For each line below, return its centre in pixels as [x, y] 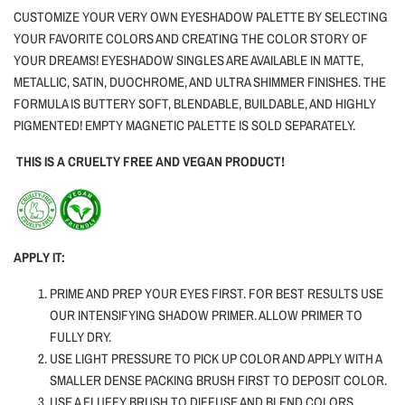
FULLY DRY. [80, 337]
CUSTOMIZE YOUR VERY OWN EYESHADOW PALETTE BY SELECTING [201, 17]
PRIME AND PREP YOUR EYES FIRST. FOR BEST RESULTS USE [217, 294]
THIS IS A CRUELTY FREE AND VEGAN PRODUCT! [151, 162]
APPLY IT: [39, 258]
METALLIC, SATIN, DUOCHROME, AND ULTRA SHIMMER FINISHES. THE [200, 82]
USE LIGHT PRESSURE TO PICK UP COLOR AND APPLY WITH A [216, 359]
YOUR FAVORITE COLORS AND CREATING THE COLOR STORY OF [191, 39]
